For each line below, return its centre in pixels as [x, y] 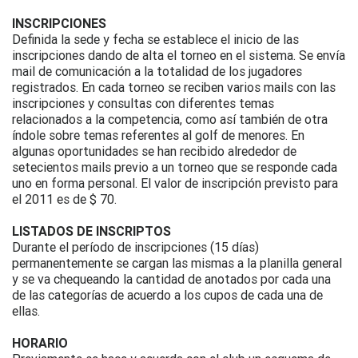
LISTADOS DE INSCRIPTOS [91, 231]
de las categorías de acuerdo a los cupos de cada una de [167, 294]
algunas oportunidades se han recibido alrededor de [154, 151]
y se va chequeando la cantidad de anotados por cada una [171, 278]
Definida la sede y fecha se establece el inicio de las [155, 39]
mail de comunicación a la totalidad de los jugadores [157, 71]
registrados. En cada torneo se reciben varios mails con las [174, 87]
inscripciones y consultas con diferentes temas [143, 103]
